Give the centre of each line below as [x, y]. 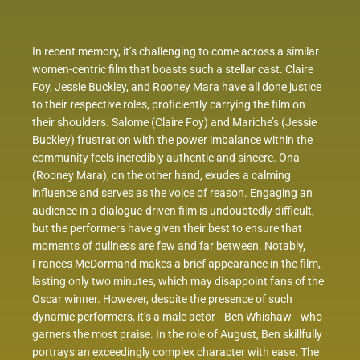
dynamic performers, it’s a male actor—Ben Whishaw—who [177, 317]
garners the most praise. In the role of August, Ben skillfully [177, 335]
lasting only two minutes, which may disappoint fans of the [178, 282]
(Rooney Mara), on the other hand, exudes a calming [162, 176]
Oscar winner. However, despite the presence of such [162, 299]
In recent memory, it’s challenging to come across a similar [176, 52]
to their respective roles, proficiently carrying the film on [169, 105]
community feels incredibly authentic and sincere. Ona [166, 158]
